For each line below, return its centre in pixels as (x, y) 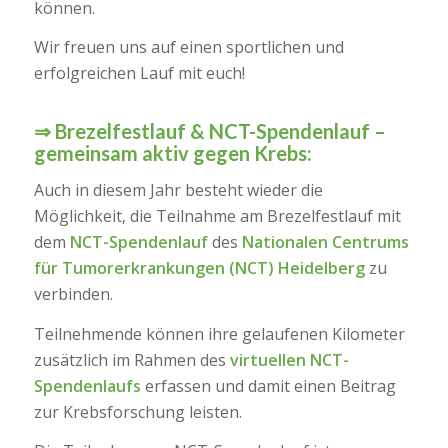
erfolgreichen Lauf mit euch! (139, 73)
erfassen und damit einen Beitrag (268, 385)
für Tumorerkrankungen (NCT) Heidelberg (199, 268)
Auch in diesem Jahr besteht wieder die (178, 190)
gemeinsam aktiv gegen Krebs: (172, 152)
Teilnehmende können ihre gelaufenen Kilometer (219, 333)
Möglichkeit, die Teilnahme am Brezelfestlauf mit (217, 216)
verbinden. (73, 294)
